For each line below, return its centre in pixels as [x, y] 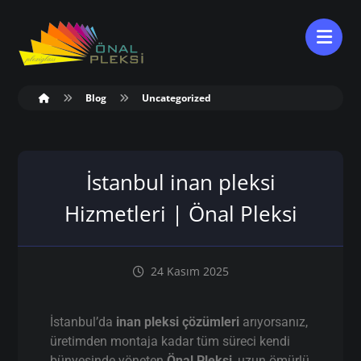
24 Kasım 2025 [189, 271]
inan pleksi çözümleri [178, 322]
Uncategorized [177, 98]
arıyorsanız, [274, 322]
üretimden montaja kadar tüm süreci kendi [170, 341]
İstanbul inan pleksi [180, 182]
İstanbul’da [83, 322]
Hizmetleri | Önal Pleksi [180, 214]
